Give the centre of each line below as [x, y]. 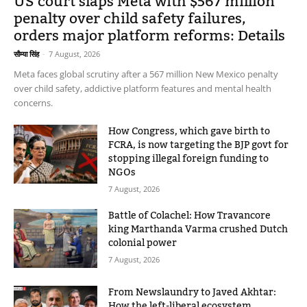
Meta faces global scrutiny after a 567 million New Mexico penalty [146, 74]
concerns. [33, 103]
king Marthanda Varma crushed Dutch [198, 230]
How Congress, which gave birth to [189, 132]
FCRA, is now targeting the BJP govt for [199, 146]
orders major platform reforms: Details [149, 36]
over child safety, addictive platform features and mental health [143, 89]
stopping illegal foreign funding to [189, 159]
